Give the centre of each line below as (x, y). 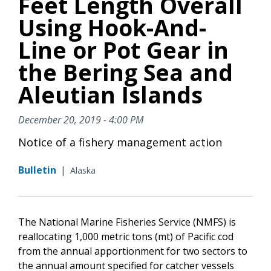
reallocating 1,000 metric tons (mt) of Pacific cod (126, 236)
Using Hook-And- (112, 27)
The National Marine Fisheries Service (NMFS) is (127, 222)
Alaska (83, 170)
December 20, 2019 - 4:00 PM (81, 119)
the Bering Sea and (126, 72)
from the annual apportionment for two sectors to (133, 251)
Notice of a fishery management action (120, 142)
